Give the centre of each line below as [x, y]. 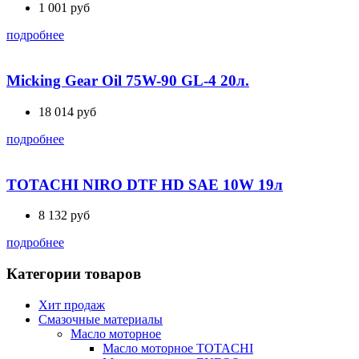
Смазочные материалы [101, 319]
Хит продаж [72, 305]
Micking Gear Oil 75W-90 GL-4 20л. [128, 81]
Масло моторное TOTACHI [178, 348]
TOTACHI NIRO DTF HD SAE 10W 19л [145, 184]
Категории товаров [74, 274]
